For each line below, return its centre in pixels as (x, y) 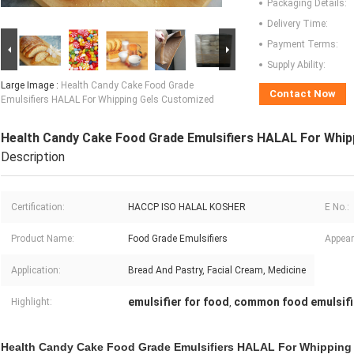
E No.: (337, 207)
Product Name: (43, 239)
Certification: (38, 207)
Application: (36, 271)
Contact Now (303, 94)
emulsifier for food (179, 302)
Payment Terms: (303, 45)
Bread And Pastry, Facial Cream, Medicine (217, 271)
